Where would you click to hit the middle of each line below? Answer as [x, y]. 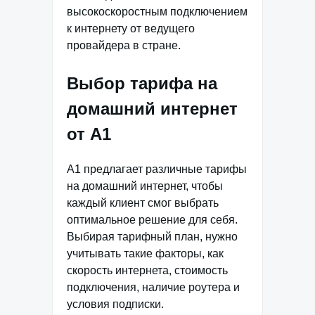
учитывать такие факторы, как [145, 254]
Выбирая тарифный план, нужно [152, 237]
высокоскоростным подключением [157, 12]
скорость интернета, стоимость [147, 271]
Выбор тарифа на [142, 84]
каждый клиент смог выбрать [143, 203]
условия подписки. [115, 304]
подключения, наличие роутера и [153, 288]
